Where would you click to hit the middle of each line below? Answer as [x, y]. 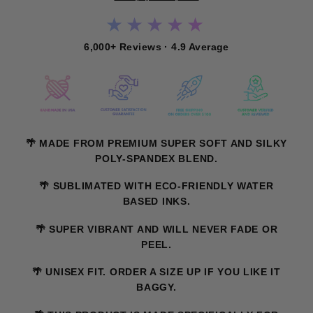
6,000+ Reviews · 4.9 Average [156, 47]
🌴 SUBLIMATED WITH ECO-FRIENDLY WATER [156, 186]
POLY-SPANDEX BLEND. [156, 158]
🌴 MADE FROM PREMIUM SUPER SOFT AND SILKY [156, 143]
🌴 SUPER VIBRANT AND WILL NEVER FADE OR [156, 229]
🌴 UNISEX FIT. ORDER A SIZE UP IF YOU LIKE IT [156, 272]
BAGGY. [156, 287]
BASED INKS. [156, 202]
